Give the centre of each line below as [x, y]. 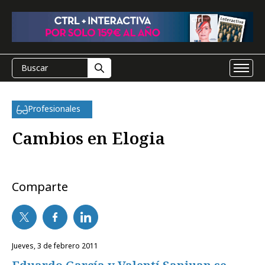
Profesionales [54, 109]
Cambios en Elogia [88, 138]
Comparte [40, 187]
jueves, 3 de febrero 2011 [56, 246]
